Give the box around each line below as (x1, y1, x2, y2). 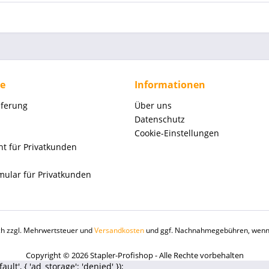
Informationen (134, 78, 205, 91)
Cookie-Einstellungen (134, 127, 219, 139)
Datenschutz (134, 113, 185, 125)
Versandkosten (94, 225, 144, 236)
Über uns (134, 100, 172, 111)
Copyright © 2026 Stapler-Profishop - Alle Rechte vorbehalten (25, 250, 244, 261)
